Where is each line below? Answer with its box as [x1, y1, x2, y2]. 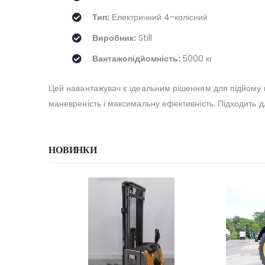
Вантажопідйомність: [92, 53, 180, 65]
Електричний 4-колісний [109, 11, 208, 24]
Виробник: [92, 32, 136, 44]
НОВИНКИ [49, 143, 97, 157]
